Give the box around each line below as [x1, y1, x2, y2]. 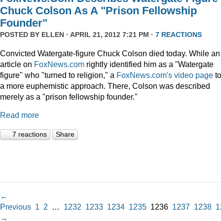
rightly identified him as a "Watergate [84, 59, 214, 69]
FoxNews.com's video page [116, 70, 213, 79]
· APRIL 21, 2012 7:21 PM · [64, 31, 155, 39]
